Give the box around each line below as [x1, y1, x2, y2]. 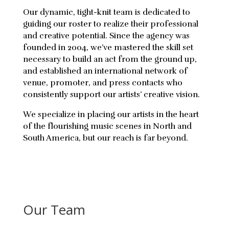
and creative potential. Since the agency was [22, 30, 190, 41]
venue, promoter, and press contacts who [22, 77, 182, 88]
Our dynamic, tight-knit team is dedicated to [22, 7, 190, 17]
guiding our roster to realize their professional [22, 18, 198, 29]
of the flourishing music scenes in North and [22, 121, 192, 131]
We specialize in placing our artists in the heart [22, 109, 199, 120]
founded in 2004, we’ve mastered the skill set [22, 42, 193, 53]
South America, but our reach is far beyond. [22, 132, 188, 143]
